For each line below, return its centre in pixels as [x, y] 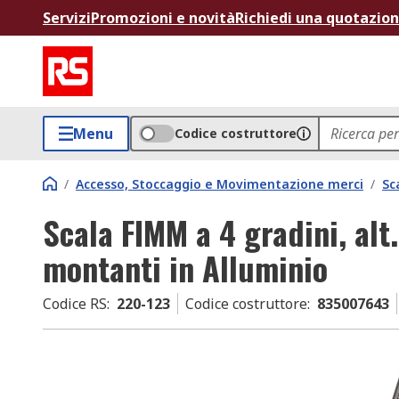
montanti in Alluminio [185, 268]
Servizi [67, 18]
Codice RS [75, 304]
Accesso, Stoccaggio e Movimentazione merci [220, 184]
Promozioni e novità [163, 18]
